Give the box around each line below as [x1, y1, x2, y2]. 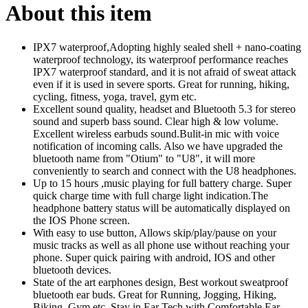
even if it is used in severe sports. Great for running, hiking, [33, 78, 289, 90]
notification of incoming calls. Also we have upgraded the [33, 140, 283, 152]
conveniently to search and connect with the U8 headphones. [33, 164, 296, 177]
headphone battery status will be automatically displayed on [33, 201, 290, 214]
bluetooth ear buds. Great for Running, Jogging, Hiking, [33, 288, 276, 300]
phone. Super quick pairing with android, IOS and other [33, 251, 275, 263]
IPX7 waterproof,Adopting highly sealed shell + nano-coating [33, 41, 301, 53]
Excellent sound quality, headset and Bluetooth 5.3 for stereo [33, 102, 296, 115]
